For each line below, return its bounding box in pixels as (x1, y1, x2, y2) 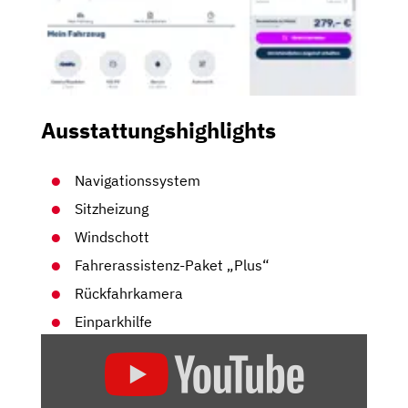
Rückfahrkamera (75, 284, 184, 303)
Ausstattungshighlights (41, 116, 276, 146)
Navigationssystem (75, 171, 201, 190)
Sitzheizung (75, 199, 149, 219)
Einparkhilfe (75, 312, 153, 331)
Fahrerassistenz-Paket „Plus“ (75, 256, 270, 275)
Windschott (75, 228, 150, 247)
